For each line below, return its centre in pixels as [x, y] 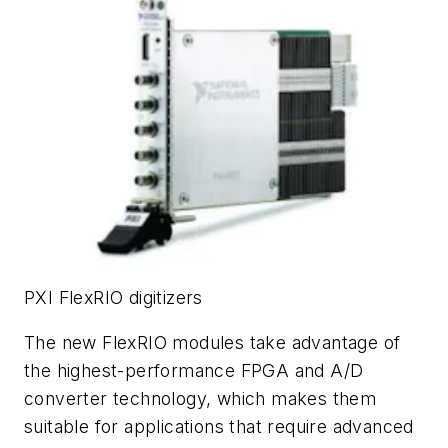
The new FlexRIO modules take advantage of [212, 343]
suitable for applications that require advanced [219, 427]
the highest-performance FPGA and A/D [194, 371]
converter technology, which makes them [200, 399]
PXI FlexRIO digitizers [113, 297]
